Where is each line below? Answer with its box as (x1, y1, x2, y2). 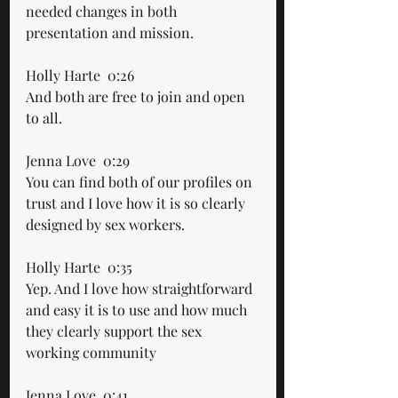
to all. (26, 107, 62, 127)
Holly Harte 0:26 (26, 65, 141, 84)
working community (26, 342, 156, 362)
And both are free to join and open (26, 86, 249, 106)
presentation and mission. (26, 22, 194, 42)
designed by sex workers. (26, 214, 185, 234)
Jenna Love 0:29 (26, 150, 137, 170)
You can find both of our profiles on (26, 171, 256, 191)
